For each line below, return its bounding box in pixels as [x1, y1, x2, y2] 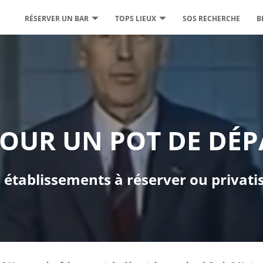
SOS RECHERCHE [183, 14, 240, 23]
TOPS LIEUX [115, 14, 156, 23]
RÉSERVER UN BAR [25, 14, 89, 23]
